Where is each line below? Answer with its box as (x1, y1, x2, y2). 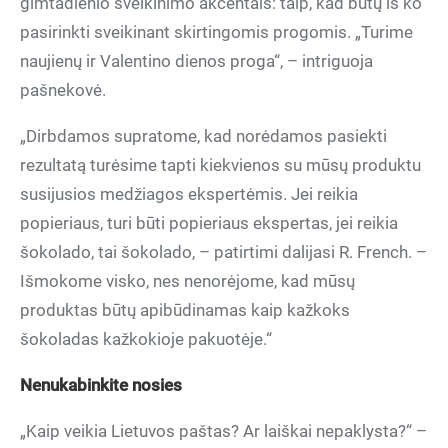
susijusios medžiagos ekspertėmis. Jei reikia (20, 184, 358, 204)
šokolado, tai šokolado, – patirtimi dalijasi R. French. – (20, 242, 427, 262)
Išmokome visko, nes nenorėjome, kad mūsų (20, 271, 355, 291)
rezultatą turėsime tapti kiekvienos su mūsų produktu (20, 155, 421, 175)
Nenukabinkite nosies (20, 375, 182, 395)
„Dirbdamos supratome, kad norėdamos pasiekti (20, 126, 387, 146)
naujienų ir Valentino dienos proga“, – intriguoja (20, 51, 373, 71)
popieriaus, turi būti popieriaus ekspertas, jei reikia (20, 213, 398, 233)
